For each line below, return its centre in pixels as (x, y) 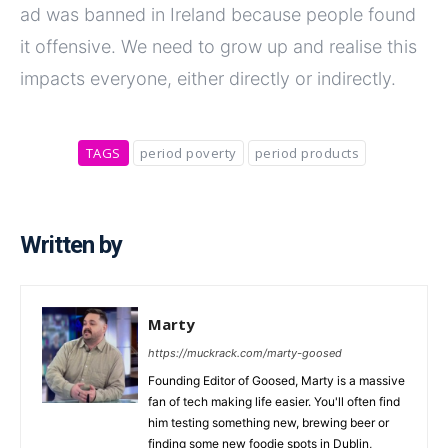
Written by (71, 245)
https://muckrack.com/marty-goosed (245, 353)
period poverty (188, 153)
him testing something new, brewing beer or (268, 423)
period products (307, 153)
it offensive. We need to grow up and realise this (218, 47)
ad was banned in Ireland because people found (218, 15)
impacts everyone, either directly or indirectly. (208, 79)
